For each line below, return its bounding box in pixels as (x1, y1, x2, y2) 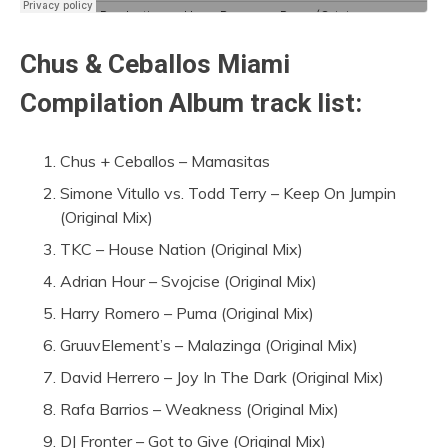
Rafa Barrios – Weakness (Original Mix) (60, 398, 339, 419)
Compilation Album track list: (20, 87, 362, 118)
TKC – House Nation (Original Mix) (60, 238, 303, 259)
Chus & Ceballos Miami (20, 48, 290, 79)
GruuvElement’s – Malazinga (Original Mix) (60, 334, 358, 355)
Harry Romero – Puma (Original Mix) (60, 302, 314, 323)
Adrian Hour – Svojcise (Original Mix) (60, 270, 317, 291)
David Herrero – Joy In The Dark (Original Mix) (60, 366, 384, 387)
